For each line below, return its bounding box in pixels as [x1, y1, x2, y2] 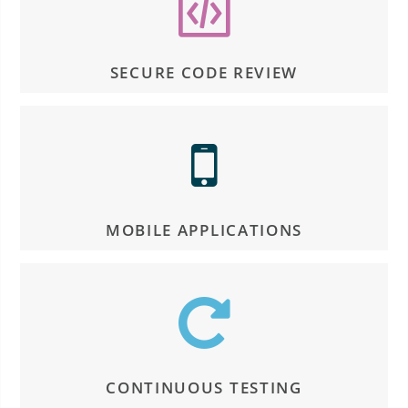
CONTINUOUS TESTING [106, 377, 302, 399]
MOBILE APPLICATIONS [105, 219, 303, 240]
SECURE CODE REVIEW [109, 61, 299, 83]
